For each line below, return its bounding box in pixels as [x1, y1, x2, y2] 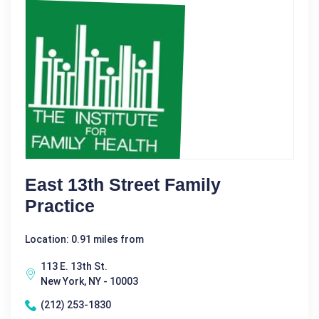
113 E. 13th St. [41, 261, 108, 273]
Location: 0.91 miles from [25, 234, 144, 246]
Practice [25, 196, 95, 216]
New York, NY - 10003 [41, 276, 138, 288]
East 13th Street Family [25, 174, 221, 195]
